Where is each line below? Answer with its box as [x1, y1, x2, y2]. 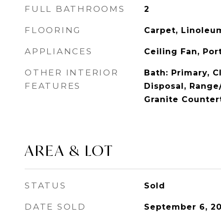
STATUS [25, 181, 67, 190]
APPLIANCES [25, 46, 93, 56]
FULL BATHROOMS [25, 4, 125, 14]
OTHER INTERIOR [25, 68, 119, 77]
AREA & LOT [25, 141, 114, 160]
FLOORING [25, 25, 81, 35]
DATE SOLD [25, 202, 86, 212]
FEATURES [25, 81, 81, 91]
